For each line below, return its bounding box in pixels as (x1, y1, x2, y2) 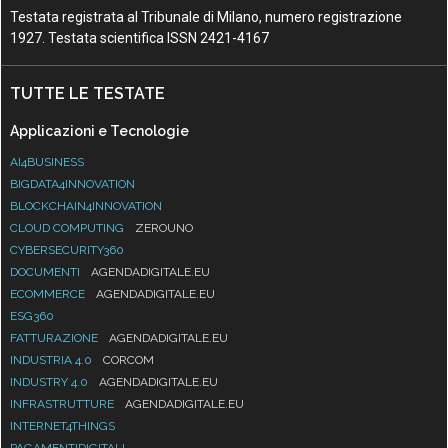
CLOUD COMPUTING (10, 220, 128, 235)
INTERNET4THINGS (10, 418, 116, 433)
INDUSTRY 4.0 (10, 374, 92, 389)
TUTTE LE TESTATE (10, 83, 166, 103)
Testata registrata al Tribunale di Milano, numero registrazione (10, 8, 403, 25)
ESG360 (10, 308, 55, 323)
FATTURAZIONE (10, 330, 102, 345)
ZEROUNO (135, 220, 194, 235)
